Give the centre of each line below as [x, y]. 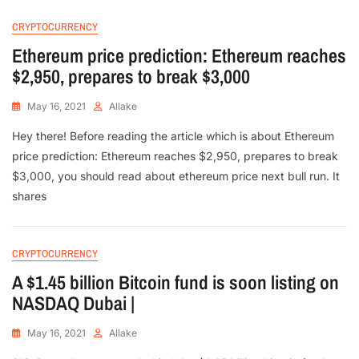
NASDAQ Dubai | [73, 303]
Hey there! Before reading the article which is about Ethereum [173, 136]
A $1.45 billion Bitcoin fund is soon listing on [175, 282]
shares [29, 196]
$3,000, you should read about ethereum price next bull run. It [176, 176]
